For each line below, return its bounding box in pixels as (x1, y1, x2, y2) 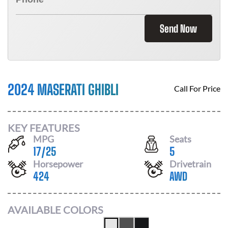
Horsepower (33, 158, 83, 169)
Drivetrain (169, 158, 211, 169)
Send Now (160, 22, 197, 35)
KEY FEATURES (8, 121, 80, 134)
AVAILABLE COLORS (8, 204, 103, 216)
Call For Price (174, 83, 220, 93)
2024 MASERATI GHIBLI (8, 81, 119, 98)
